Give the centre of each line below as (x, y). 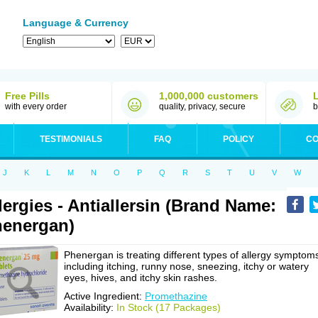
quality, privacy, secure (202, 106)
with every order (36, 106)
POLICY (238, 139)
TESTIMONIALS (71, 139)
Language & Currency (76, 23)
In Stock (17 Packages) (169, 307)
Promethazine (176, 296)
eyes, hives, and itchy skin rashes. (141, 278)
